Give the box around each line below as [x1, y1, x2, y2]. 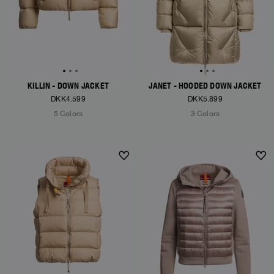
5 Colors [53, 109, 83, 118]
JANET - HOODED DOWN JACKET [149, 81, 262, 91]
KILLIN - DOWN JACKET [28, 81, 109, 91]
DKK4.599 [51, 95, 86, 103]
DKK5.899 [188, 95, 223, 103]
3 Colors [190, 109, 220, 118]
